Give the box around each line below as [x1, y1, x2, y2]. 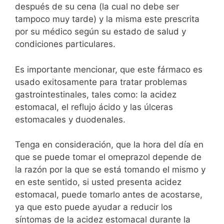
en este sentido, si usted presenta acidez [15, 177, 181, 187]
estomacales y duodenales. [15, 114, 125, 124]
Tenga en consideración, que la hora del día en [15, 139, 203, 149]
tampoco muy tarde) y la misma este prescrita [15, 14, 199, 24]
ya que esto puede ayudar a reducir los [15, 202, 172, 212]
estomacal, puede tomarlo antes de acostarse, [15, 189, 202, 199]
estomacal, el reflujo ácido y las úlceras [15, 101, 173, 112]
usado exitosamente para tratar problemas [15, 76, 187, 87]
